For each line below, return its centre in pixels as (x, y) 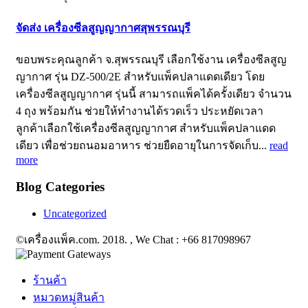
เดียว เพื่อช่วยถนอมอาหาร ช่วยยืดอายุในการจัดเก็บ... (143, 146)
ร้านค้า (50, 280)
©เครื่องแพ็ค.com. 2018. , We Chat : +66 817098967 (133, 239)
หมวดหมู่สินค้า (69, 297)
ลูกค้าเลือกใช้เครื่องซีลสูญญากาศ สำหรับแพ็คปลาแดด (146, 129)
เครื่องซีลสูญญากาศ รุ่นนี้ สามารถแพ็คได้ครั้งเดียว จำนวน (154, 94)
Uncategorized (75, 213)
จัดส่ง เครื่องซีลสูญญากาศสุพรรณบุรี (103, 27)
